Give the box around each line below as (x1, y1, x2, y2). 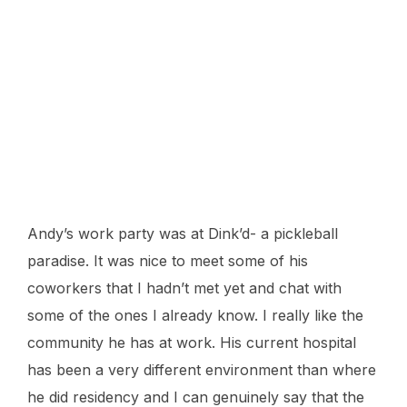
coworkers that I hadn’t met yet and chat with (27, 279, 342, 298)
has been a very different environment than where (27, 361, 376, 380)
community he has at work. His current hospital (27, 333, 356, 352)
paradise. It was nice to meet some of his (27, 252, 308, 271)
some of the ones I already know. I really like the (27, 306, 363, 325)
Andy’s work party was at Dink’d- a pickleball (27, 224, 338, 243)
